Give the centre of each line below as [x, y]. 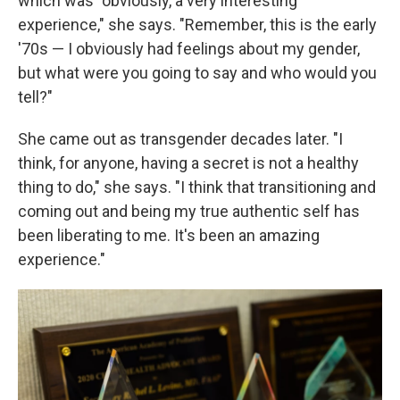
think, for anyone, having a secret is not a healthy [188, 163]
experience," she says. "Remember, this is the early [197, 25]
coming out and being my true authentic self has [189, 211]
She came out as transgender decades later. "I [180, 139]
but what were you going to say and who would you [197, 73]
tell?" [35, 97]
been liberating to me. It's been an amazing [169, 235]
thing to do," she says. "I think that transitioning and [197, 187]
